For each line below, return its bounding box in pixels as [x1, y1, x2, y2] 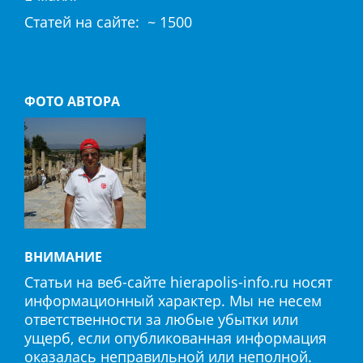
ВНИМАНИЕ [24, 248, 102, 266]
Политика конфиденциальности [24, 39, 249, 58]
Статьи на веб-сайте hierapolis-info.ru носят [24, 272, 332, 292]
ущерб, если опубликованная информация [24, 328, 327, 348]
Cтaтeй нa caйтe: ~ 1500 [24, 12, 192, 32]
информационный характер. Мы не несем [24, 291, 322, 310]
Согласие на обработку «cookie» [24, 66, 251, 85]
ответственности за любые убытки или [24, 310, 298, 329]
